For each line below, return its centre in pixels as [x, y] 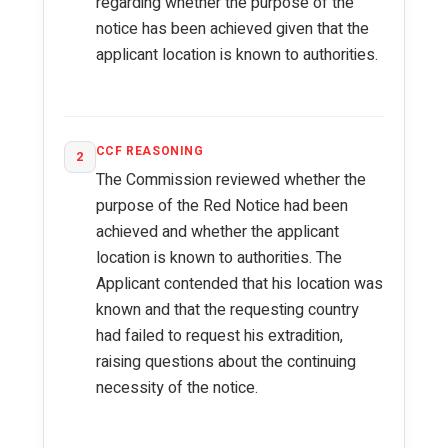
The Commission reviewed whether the [230, 180]
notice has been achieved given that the [232, 29]
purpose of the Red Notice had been [221, 206]
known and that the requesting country [227, 310]
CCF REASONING [149, 151]
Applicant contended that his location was [239, 284]
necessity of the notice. [176, 388]
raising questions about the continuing [225, 362]
